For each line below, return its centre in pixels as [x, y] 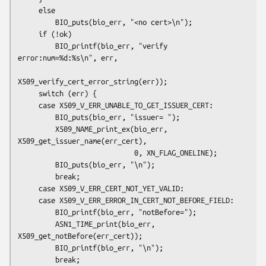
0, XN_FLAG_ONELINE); [76, 152]
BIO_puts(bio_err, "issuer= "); [37, 117]
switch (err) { [28, 93]
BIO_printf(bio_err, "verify [37, 45]
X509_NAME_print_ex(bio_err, [37, 129]
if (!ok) [28, 34]
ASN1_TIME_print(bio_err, [37, 224]
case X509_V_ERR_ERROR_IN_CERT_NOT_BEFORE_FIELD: [28, 200]
